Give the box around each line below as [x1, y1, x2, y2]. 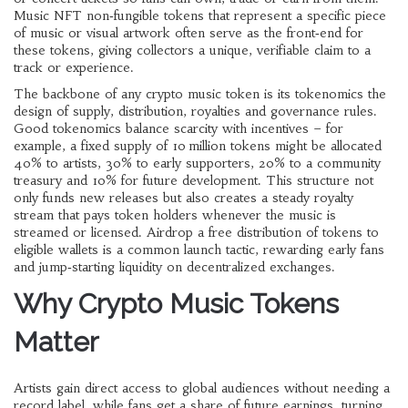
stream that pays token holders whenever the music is [14, 207, 336, 223]
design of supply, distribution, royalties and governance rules [14, 103, 373, 119]
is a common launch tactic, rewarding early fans [98, 241, 384, 258]
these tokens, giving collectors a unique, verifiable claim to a [14, 42, 371, 58]
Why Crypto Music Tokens [14, 288, 339, 320]
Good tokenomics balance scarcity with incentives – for [14, 120, 343, 137]
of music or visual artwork [14, 25, 170, 41]
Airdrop [147, 224, 193, 240]
